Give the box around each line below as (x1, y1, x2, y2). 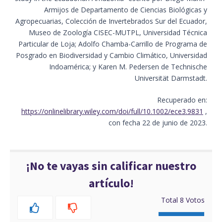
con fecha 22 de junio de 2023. (109, 117, 207, 127)
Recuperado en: (157, 95, 207, 105)
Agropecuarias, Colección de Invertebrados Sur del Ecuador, (15, 16, 207, 26)
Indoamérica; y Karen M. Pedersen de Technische (49, 61, 207, 71)
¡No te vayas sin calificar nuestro (26, 158, 196, 173)
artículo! (88, 175, 134, 190)
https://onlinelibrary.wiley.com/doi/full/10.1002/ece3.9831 (21, 106, 203, 116)
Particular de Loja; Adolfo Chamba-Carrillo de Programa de (18, 39, 207, 49)
